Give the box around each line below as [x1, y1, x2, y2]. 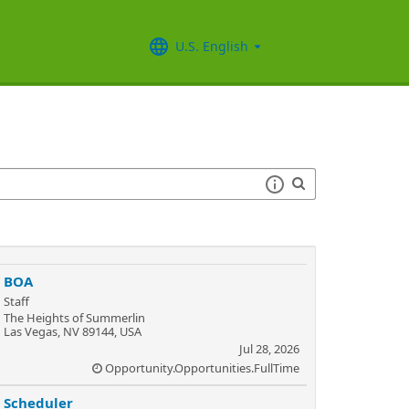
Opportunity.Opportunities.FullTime [105, 360, 299, 376]
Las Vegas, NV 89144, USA [4, 323, 142, 340]
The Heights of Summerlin [4, 309, 145, 326]
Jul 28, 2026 [239, 341, 299, 357]
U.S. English [175, 37, 248, 55]
